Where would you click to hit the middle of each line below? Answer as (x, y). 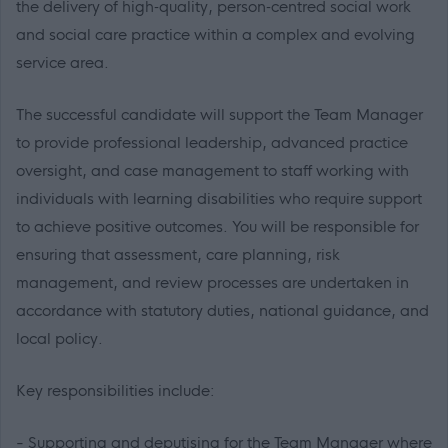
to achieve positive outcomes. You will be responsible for (217, 227)
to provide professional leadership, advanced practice (212, 143)
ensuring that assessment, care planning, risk (178, 255)
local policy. (59, 339)
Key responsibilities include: (115, 391)
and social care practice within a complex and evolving (215, 35)
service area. (62, 63)
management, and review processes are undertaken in (212, 283)
